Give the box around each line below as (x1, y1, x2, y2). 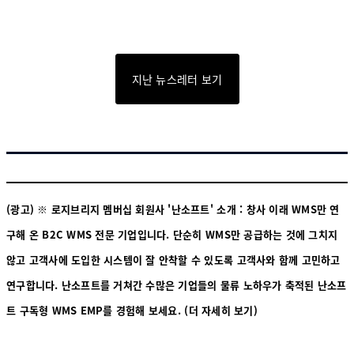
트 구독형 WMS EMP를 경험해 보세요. (6, 303, 181, 318)
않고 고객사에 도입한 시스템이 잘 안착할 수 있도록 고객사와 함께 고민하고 (6, 252, 341, 268)
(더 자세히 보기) (180, 303, 258, 318)
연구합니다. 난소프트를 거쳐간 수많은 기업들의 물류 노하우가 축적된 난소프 (6, 277, 347, 293)
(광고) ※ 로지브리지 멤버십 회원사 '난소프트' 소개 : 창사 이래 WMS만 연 (6, 201, 340, 217)
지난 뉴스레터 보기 (131, 71, 223, 88)
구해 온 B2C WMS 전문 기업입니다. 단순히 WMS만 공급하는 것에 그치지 (6, 227, 338, 243)
